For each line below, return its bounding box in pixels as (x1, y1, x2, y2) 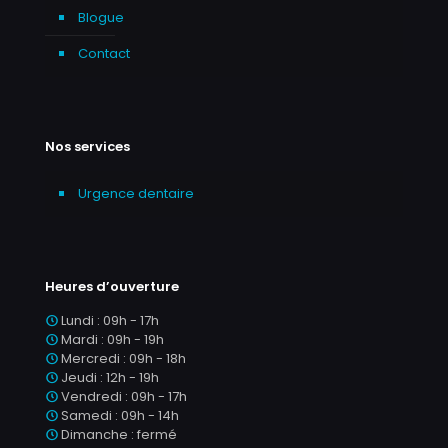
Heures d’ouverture (45, 277, 179, 296)
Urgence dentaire (78, 184, 194, 203)
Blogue (78, 8, 124, 27)
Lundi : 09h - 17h (58, 311, 159, 330)
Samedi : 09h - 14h (58, 406, 179, 425)
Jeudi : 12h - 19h (58, 368, 159, 387)
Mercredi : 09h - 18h (58, 349, 186, 368)
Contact (78, 44, 130, 63)
